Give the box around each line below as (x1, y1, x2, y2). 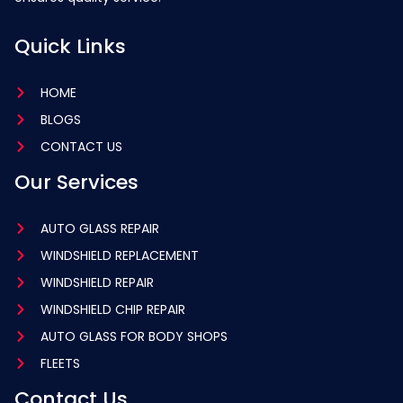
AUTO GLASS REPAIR (40, 219, 159, 237)
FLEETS (40, 354, 80, 372)
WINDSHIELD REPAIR (40, 273, 154, 291)
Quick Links (14, 31, 126, 60)
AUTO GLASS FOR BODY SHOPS (40, 327, 228, 345)
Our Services (14, 167, 139, 196)
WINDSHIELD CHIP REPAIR (40, 300, 185, 318)
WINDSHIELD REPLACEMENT (40, 246, 199, 264)
